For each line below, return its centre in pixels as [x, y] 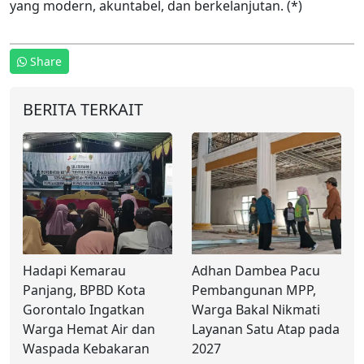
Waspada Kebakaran [86, 348]
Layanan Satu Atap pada [266, 329]
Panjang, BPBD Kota [84, 290]
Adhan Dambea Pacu [256, 270]
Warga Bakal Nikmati [256, 309]
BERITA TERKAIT [83, 109]
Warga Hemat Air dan [89, 329]
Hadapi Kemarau [74, 270]
